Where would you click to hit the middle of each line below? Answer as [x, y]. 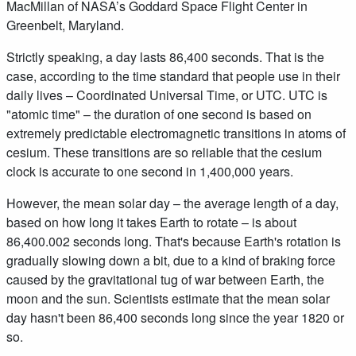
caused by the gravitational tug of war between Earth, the [165, 279]
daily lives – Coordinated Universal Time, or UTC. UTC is [167, 95]
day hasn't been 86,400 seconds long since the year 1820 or [175, 317]
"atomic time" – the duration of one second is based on [159, 114]
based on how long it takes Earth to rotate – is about [151, 222]
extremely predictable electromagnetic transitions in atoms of [176, 133]
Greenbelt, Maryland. [65, 25]
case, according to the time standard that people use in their [173, 75]
